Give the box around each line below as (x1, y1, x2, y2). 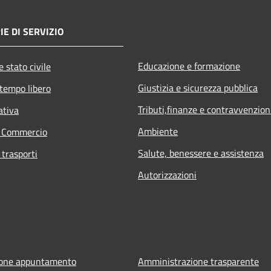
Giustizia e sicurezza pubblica (138, 80, 258, 95)
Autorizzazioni (138, 167, 197, 182)
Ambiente (138, 123, 178, 139)
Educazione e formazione (138, 58, 240, 73)
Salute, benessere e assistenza (138, 145, 264, 160)
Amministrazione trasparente (138, 253, 259, 269)
